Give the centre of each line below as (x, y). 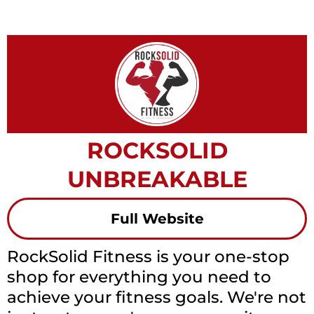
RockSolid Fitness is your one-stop (148, 257)
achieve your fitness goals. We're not (157, 297)
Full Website (157, 219)
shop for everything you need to (139, 277)
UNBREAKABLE (157, 179)
